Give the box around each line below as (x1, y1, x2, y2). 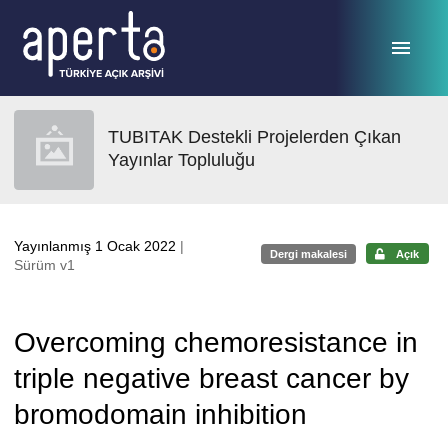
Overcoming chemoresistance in (14, 327, 418, 358)
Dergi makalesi (270, 247, 348, 260)
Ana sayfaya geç (26, 15, 131, 31)
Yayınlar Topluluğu (108, 150, 255, 170)
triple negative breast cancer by (14, 363, 409, 394)
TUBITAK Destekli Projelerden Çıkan (108, 127, 401, 147)
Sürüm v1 (14, 257, 75, 273)
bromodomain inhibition (14, 399, 307, 430)
